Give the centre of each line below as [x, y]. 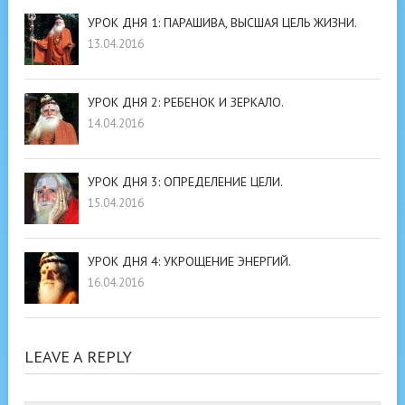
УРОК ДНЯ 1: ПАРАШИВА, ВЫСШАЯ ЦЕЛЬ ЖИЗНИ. [222, 22]
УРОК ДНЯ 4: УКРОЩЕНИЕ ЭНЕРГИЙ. [189, 261]
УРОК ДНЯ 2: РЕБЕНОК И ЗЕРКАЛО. [186, 102]
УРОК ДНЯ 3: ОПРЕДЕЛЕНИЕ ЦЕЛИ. [185, 181]
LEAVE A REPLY [78, 356]
